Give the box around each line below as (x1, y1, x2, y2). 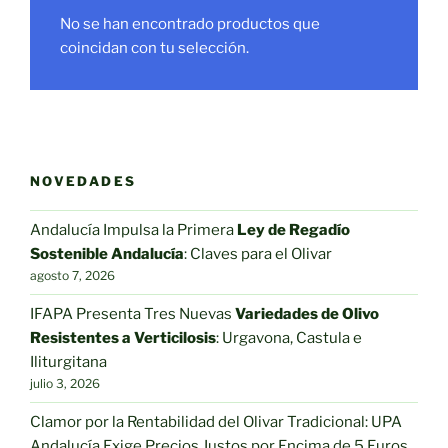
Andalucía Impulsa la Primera (30, 221, 237, 239)
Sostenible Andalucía (30, 245, 184, 263)
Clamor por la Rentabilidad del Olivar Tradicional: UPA (30, 413, 402, 431)
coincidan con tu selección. (60, 38, 249, 57)
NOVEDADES (30, 173, 137, 189)
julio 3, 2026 (30, 376, 100, 391)
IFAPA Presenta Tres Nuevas (30, 305, 235, 323)
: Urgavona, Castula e (216, 329, 362, 347)
